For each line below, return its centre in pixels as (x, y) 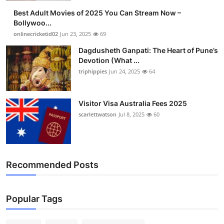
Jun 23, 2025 (75, 33)
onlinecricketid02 (36, 33)
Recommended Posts (52, 164)
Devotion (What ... (109, 60)
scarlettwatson (97, 114)
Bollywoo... (32, 22)
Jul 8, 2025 (131, 114)
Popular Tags (34, 198)
